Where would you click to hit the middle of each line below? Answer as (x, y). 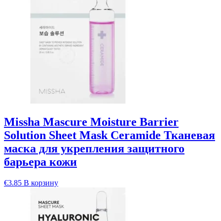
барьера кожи (40, 162)
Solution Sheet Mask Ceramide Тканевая (110, 135)
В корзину (41, 183)
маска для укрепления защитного (94, 149)
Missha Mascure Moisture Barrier (91, 122)
